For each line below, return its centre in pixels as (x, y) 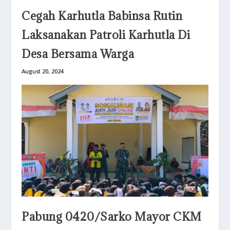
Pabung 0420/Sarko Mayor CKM (112, 216)
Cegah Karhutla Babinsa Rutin (102, 16)
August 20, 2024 (43, 72)
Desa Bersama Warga (78, 54)
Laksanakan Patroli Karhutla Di (106, 35)
